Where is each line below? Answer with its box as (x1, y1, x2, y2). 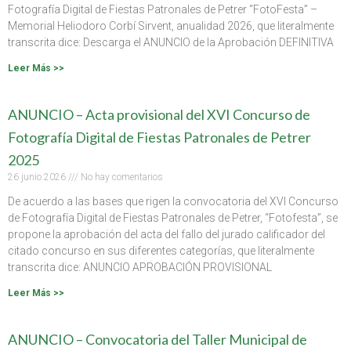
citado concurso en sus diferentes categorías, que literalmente (8, 244, 314, 257)
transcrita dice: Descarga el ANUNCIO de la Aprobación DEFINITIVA (8, 35, 334, 49)
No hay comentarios (78, 171, 163, 183)
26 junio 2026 (8, 171, 68, 183)
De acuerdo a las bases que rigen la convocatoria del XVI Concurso (8, 194, 338, 208)
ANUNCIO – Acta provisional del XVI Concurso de (8, 105, 310, 123)
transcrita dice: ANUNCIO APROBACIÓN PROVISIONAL (8, 260, 272, 273)
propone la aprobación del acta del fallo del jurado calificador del (8, 227, 325, 241)
